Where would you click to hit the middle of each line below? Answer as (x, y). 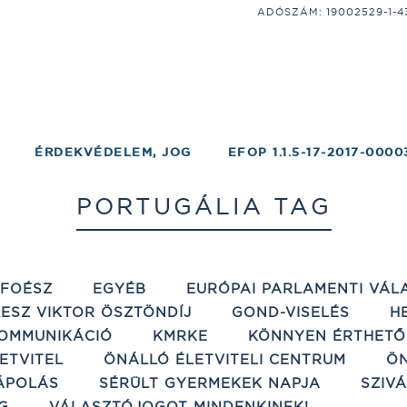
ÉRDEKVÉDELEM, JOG (113, 152)
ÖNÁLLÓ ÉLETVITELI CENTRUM (225, 359)
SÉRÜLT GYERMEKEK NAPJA (210, 383)
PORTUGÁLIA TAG (203, 206)
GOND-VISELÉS (291, 312)
